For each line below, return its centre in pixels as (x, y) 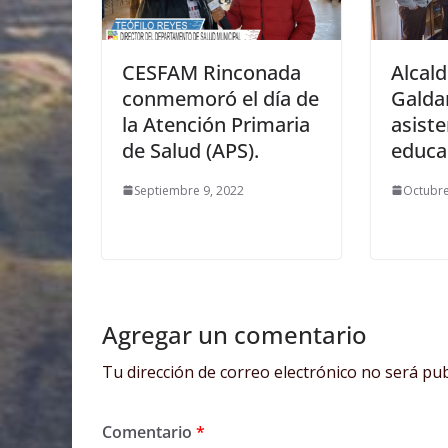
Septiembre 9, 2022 (189, 190)
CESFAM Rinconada (211, 72)
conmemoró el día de (220, 98)
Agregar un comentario (234, 334)
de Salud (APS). (190, 150)
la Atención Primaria (216, 124)
